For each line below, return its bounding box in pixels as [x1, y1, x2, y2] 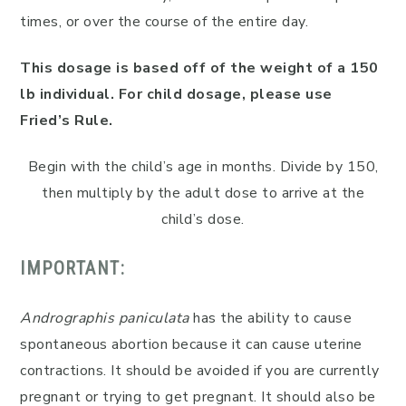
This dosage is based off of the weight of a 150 [20, 58, 379, 78]
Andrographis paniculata [20, 308, 189, 328]
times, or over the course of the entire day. [20, 12, 308, 32]
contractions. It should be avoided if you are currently [20, 361, 380, 381]
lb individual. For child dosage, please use [20, 84, 333, 104]
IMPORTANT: [20, 257, 125, 279]
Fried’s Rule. [20, 111, 113, 130]
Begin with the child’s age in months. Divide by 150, [27, 157, 379, 177]
